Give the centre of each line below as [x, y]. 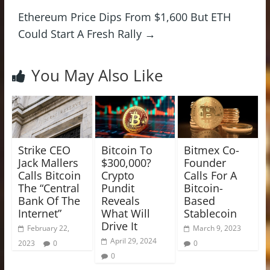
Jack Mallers [48, 162]
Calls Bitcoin [49, 175]
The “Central [49, 188]
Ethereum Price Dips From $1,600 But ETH [124, 17]
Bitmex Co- [212, 150]
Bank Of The [49, 200]
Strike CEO [44, 150]
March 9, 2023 [217, 228]
